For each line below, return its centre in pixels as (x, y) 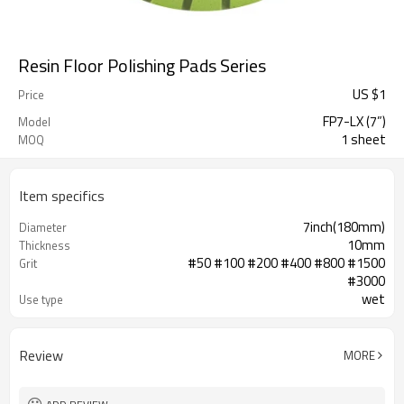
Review (41, 355)
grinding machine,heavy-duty (302, 317)
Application (47, 317)
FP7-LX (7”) (354, 121)
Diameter (43, 227)
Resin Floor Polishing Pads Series (142, 65)
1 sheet (363, 139)
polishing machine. (333, 335)
